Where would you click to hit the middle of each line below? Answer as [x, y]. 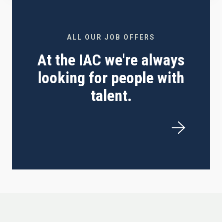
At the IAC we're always [111, 60]
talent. [111, 96]
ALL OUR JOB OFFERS [111, 37]
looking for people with [111, 78]
